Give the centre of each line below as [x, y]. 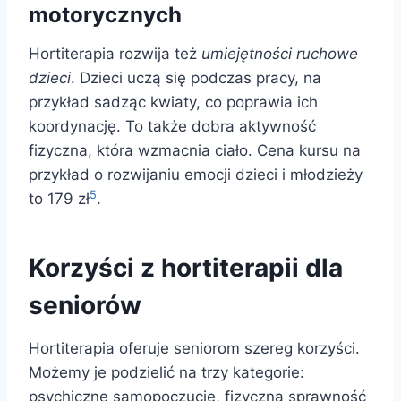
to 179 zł [59, 199]
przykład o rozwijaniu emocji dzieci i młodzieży [196, 175]
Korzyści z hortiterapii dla [186, 268]
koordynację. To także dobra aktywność [172, 127]
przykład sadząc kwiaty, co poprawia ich [173, 102]
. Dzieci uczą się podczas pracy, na [196, 78]
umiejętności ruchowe [280, 54]
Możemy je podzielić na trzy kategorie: [166, 373]
